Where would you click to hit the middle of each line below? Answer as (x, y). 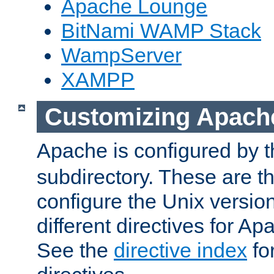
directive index (180, 250)
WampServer (121, 55)
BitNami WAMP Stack (161, 31)
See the (75, 250)
